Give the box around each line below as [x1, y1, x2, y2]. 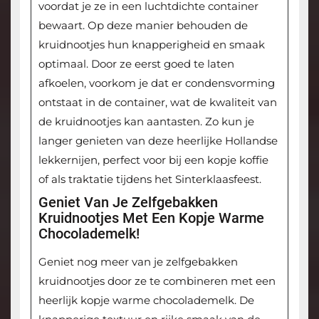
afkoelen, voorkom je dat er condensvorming [38, 76, 275, 90]
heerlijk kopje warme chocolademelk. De [38, 293, 254, 308]
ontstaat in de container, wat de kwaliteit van [38, 95, 277, 110]
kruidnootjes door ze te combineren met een [38, 274, 276, 288]
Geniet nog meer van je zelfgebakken [38, 255, 238, 269]
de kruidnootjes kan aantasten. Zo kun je [38, 115, 254, 129]
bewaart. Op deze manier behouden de [38, 19, 248, 33]
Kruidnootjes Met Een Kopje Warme [38, 209, 264, 227]
